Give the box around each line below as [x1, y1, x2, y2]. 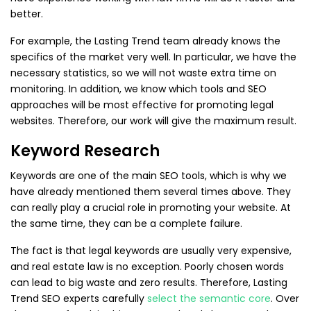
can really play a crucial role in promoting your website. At [10, 201, 291, 215]
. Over [271, 292, 299, 305]
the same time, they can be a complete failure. [10, 217, 242, 230]
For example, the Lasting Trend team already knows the [10, 34, 280, 48]
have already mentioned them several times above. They [10, 185, 291, 199]
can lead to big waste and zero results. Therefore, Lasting [10, 276, 287, 289]
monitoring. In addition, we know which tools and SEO [10, 82, 267, 96]
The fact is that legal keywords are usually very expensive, [10, 244, 292, 258]
